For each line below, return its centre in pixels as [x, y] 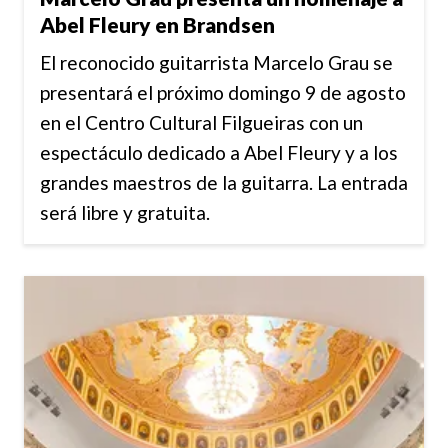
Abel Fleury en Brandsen [157, 24]
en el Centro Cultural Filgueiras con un [201, 123]
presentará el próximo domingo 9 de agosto [223, 93]
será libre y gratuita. [125, 213]
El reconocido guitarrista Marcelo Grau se [216, 63]
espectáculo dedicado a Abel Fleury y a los [219, 153]
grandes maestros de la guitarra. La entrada [224, 183]
